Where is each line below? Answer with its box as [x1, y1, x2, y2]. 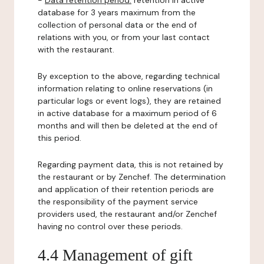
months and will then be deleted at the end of [38, 120, 217, 131]
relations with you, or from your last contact [38, 32, 210, 42]
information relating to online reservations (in [38, 83, 213, 94]
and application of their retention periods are [38, 184, 214, 194]
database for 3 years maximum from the [38, 7, 196, 18]
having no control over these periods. [38, 221, 183, 232]
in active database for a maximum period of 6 [38, 108, 217, 118]
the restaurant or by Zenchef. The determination [38, 171, 226, 182]
